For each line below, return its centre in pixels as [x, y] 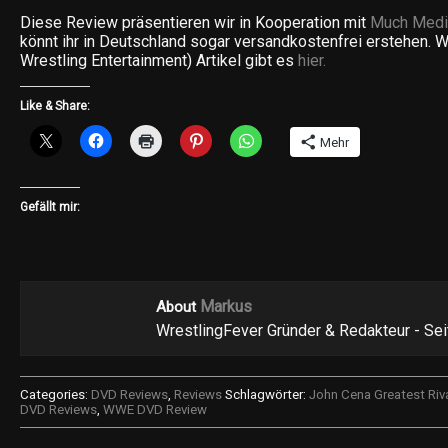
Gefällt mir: [50, 207]
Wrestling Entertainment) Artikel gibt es [159, 61]
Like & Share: [55, 106]
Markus [226, 307]
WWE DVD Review [155, 410]
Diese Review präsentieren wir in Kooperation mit [195, 23]
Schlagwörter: [265, 395]
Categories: [55, 395]
